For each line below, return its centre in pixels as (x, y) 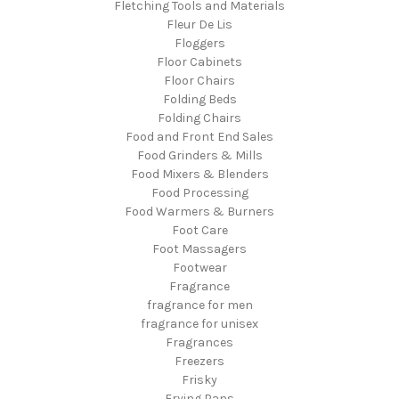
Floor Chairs (199, 80)
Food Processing (199, 192)
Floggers (199, 43)
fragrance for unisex (199, 323)
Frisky (199, 379)
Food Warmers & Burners (199, 211)
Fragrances (199, 342)
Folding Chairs (199, 118)
